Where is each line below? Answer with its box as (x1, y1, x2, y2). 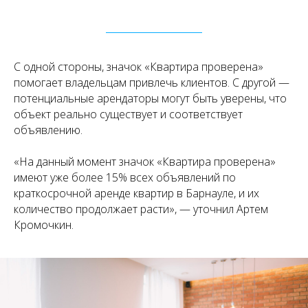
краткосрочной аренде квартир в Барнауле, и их (14, 185, 259, 201)
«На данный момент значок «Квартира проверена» (14, 153, 276, 169)
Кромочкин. (14, 217, 74, 232)
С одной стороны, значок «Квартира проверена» (14, 58, 263, 74)
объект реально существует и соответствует (14, 106, 243, 122)
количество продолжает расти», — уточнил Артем (14, 201, 268, 217)
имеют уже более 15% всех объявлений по (14, 169, 236, 185)
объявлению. (14, 122, 82, 137)
